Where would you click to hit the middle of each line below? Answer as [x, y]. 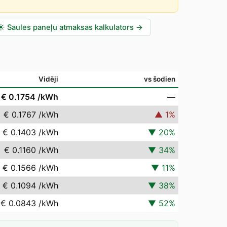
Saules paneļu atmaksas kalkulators [70, 27]
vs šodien [160, 79]
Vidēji [48, 79]
